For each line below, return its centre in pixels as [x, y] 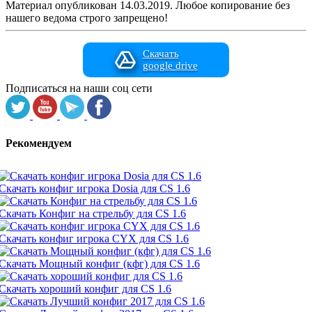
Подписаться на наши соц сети [79, 88]
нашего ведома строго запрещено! [87, 18]
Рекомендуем [39, 143]
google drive [170, 65]
